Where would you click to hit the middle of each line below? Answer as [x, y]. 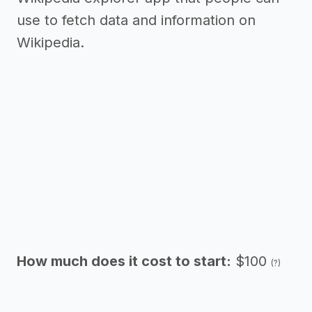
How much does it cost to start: [124, 261]
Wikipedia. [50, 42]
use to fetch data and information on [136, 20]
